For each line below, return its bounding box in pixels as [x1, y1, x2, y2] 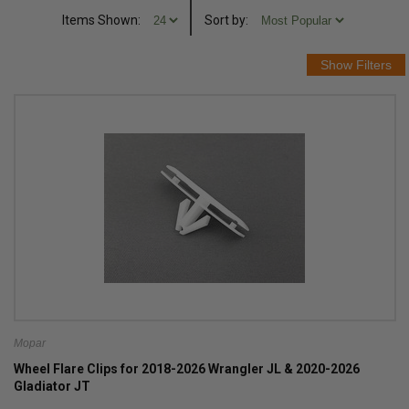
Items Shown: [62, 13, 141, 27]
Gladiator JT [13, 379, 90, 393]
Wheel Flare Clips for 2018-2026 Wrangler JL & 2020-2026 [13, 362, 360, 376]
